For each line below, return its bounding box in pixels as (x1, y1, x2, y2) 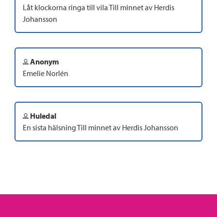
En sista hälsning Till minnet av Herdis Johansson (23, 122, 178, 132)
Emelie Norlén (23, 68, 68, 78)
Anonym (29, 56, 59, 66)
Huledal (29, 110, 56, 121)
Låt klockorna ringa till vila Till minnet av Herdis (23, 2, 174, 12)
